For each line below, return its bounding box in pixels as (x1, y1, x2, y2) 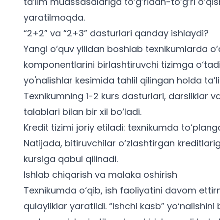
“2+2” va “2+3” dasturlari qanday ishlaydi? (24, 27, 209, 39)
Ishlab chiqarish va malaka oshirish (24, 168, 177, 181)
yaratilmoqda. (24, 11, 85, 24)
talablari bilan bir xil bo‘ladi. (24, 105, 141, 118)
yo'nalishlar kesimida (24, 74, 114, 86)
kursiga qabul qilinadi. (24, 152, 118, 165)
